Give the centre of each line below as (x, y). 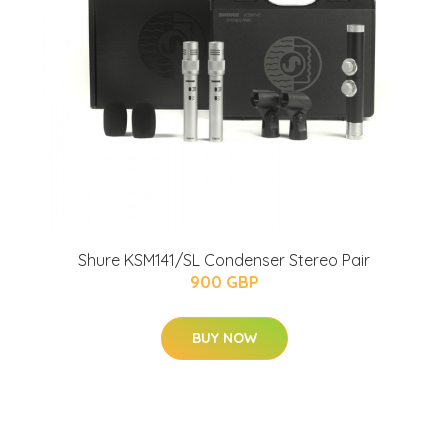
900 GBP (224, 282)
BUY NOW (224, 338)
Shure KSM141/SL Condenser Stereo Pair (224, 260)
